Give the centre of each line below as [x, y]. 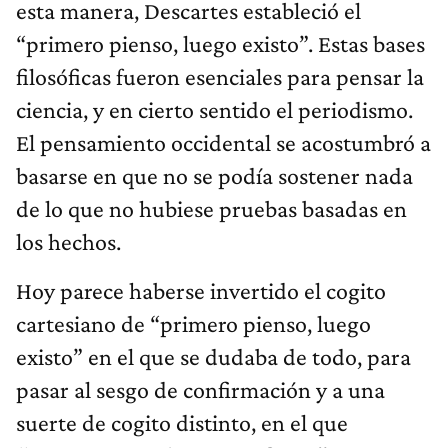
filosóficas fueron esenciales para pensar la [220, 76]
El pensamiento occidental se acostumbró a [223, 142]
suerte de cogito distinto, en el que [182, 422]
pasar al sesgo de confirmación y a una [200, 389]
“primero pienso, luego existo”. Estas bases [220, 43]
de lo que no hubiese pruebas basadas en [211, 208]
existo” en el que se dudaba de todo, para [213, 356]
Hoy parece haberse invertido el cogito [201, 290]
